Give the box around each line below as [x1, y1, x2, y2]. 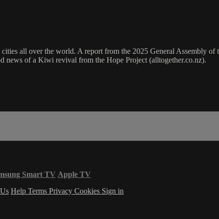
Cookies [74, 187, 102, 196]
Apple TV [58, 170, 91, 179]
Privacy [49, 187, 74, 196]
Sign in [102, 187, 124, 196]
